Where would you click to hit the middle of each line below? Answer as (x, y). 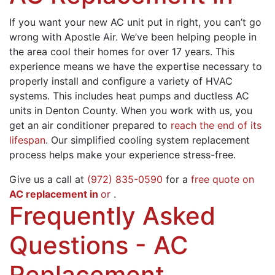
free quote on (223, 179)
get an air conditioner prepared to (90, 125)
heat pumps (143, 95)
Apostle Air (90, 37)
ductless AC (222, 95)
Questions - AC (99, 245)
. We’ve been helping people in (186, 37)
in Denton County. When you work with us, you (142, 110)
